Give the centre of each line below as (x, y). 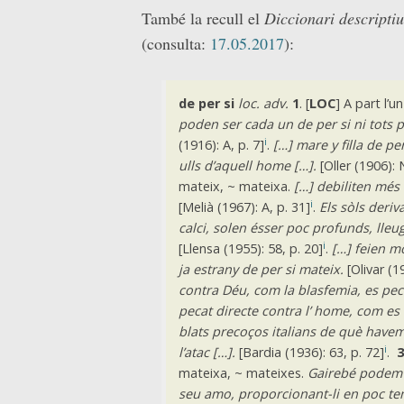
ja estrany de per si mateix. (261, 270)
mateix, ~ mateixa (233, 187)
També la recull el (203, 18)
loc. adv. (263, 104)
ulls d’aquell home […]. (247, 166)
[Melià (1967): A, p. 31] (244, 207)
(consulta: (176, 43)
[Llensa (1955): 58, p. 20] (250, 249)
